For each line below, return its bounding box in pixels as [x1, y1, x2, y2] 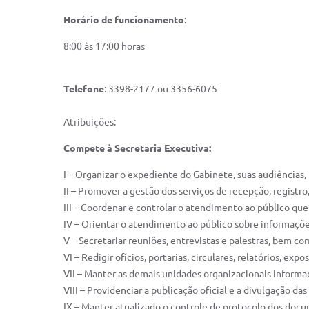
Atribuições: [63, 117, 116, 128]
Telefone [63, 83, 104, 94]
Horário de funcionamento [63, 14, 184, 26]
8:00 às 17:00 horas [63, 41, 145, 52]
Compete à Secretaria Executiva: [63, 143, 211, 154]
